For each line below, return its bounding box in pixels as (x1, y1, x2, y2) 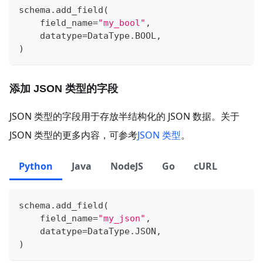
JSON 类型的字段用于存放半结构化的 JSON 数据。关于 (9, 109, 240, 123)
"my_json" (98, 213, 146, 224)
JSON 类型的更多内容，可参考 (9, 128, 137, 141)
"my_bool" (98, 17, 146, 28)
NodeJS (110, 159, 143, 173)
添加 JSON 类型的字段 (9, 82, 118, 95)
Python (19, 159, 53, 173)
